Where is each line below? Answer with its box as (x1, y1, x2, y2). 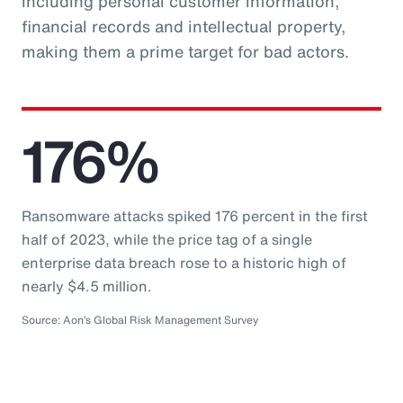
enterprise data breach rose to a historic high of (22, 251, 346, 273)
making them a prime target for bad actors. (22, 39, 349, 63)
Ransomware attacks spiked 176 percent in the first (22, 204, 368, 227)
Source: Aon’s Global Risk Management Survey (22, 311, 258, 327)
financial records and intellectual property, (22, 13, 345, 38)
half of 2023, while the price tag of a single (22, 228, 312, 250)
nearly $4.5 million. (22, 274, 152, 297)
